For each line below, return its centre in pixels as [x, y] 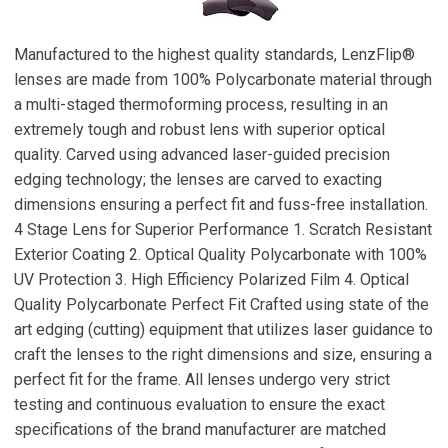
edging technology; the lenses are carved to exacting [198, 179]
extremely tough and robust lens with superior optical [199, 129]
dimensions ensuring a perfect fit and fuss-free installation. [221, 204]
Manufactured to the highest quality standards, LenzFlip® [214, 54]
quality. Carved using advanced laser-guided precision [202, 154]
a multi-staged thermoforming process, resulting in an [201, 104]
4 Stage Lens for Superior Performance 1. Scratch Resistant [223, 229]
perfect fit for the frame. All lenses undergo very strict [202, 379]
